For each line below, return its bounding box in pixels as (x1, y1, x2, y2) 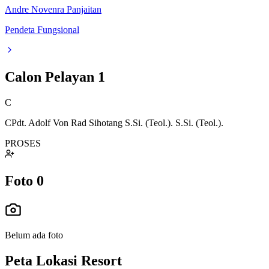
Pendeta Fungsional (5, 25, 79, 35)
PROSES (5, 138, 41, 149)
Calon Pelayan (5, 69, 98, 85)
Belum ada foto (5, 229, 63, 240)
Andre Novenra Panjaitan (5, 4, 101, 15)
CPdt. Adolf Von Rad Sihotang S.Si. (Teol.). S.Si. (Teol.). (5, 118, 223, 128)
